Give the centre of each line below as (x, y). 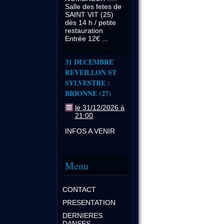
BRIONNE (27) (88, 93)
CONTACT (79, 189)
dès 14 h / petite (90, 22)
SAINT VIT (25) (89, 14)
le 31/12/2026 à (100, 107)
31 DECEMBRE (89, 61)
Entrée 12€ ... (86, 38)
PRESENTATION (89, 202)
